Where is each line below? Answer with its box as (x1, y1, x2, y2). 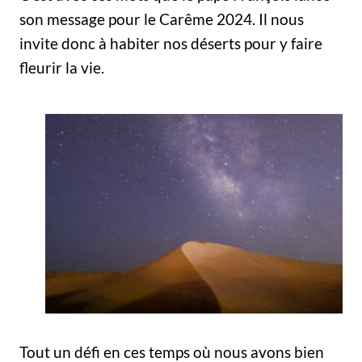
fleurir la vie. (19, 58, 104, 77)
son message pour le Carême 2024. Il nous (19, 10, 304, 28)
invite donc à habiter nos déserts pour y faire (19, 34, 322, 53)
